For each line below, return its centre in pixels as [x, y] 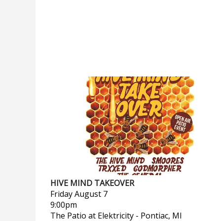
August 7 [91, 194]
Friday [61, 194]
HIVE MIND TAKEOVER [92, 183]
